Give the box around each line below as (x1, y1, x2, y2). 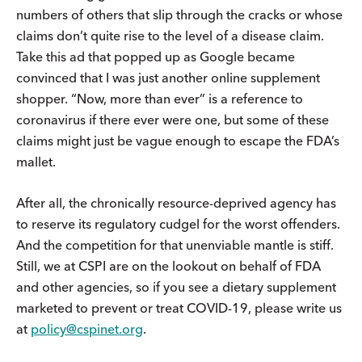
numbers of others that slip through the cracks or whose (16, 6, 343, 23)
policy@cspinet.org (31, 321, 143, 338)
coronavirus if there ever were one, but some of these (16, 112, 329, 128)
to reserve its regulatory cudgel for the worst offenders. (16, 216, 340, 233)
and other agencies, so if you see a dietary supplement (16, 279, 336, 296)
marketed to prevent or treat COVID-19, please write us (16, 300, 342, 317)
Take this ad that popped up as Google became (16, 48, 295, 65)
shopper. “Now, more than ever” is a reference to (16, 90, 303, 107)
